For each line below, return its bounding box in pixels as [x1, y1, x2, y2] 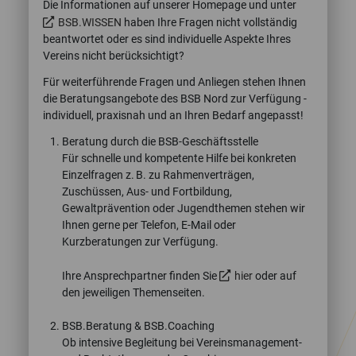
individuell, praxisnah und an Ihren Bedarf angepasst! [43, 108, 304, 122]
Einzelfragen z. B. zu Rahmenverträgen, [62, 168, 254, 182]
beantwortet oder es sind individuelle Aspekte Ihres [43, 32, 291, 46]
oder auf [253, 269, 296, 283]
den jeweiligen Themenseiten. [62, 285, 205, 300]
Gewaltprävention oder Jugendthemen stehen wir [62, 201, 305, 215]
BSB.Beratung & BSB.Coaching [62, 319, 215, 333]
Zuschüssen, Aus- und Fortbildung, [62, 184, 232, 199]
